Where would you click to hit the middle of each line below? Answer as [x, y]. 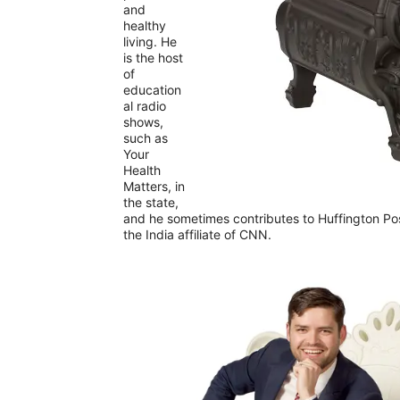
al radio [145, 106]
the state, [151, 203]
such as [146, 138]
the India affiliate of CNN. [197, 235]
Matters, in [154, 187]
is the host [153, 58]
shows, [143, 122]
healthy [145, 26]
